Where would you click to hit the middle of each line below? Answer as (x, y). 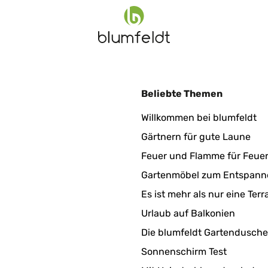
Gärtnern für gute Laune (196, 137)
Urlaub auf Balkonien (188, 213)
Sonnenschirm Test (184, 252)
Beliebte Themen (182, 94)
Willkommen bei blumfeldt (199, 118)
